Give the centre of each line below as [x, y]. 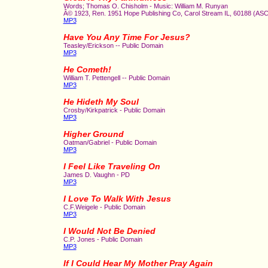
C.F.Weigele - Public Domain [104, 207]
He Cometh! [87, 70]
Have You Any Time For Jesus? [127, 37]
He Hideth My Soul [101, 102]
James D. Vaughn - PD [96, 175]
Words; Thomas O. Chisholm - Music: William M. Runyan [145, 6]
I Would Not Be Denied [109, 231]
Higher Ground [93, 134]
